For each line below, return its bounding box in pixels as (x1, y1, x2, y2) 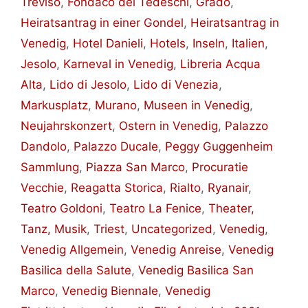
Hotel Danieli (73, 36, 143, 51)
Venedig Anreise (131, 243, 221, 257)
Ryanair (208, 181, 248, 195)
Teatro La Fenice (109, 201, 201, 216)
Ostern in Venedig (119, 119, 218, 133)
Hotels (150, 36, 186, 51)
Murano (95, 98, 137, 113)
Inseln (192, 36, 225, 51)
